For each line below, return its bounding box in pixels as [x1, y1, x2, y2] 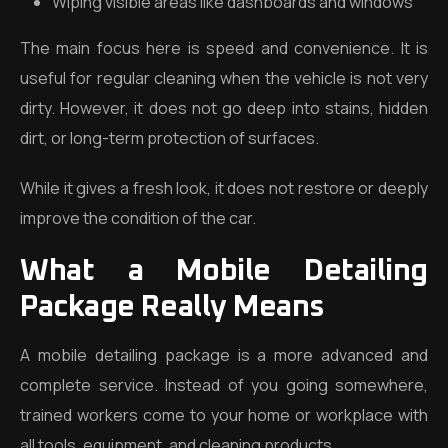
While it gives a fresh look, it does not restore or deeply [20, 177, 428, 199]
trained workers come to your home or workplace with [20, 404, 428, 426]
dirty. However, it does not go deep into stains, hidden [20, 97, 428, 119]
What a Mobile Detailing [20, 256, 428, 286]
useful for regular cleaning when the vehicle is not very [20, 67, 428, 89]
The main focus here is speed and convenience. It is [20, 37, 428, 59]
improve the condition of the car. [20, 207, 256, 229]
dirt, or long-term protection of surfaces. [20, 127, 319, 149]
